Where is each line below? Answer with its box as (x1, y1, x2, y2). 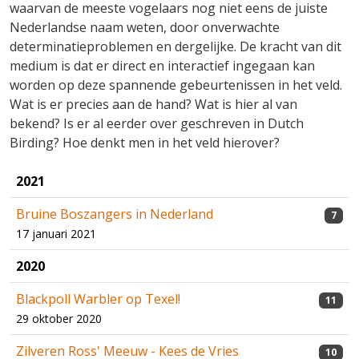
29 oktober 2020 (16, 311, 102, 327)
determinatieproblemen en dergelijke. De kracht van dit (10, 38, 341, 56)
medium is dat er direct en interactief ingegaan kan (10, 57, 315, 75)
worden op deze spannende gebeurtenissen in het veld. (10, 76, 342, 95)
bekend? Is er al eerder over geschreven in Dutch (10, 115, 304, 133)
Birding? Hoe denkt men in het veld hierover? (10, 134, 280, 152)
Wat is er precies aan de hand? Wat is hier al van (10, 95, 297, 114)
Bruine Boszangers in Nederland (16, 205, 213, 224)
